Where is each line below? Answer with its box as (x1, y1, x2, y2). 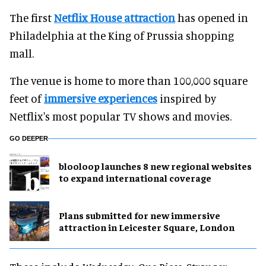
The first (9, 10, 54, 24)
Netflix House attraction (54, 10, 175, 24)
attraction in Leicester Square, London (59, 221, 235, 233)
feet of (9, 91, 44, 105)
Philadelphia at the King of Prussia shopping (9, 28, 234, 42)
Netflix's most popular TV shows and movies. (9, 109, 232, 123)
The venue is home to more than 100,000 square (9, 73, 248, 87)
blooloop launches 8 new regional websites (59, 160, 252, 172)
